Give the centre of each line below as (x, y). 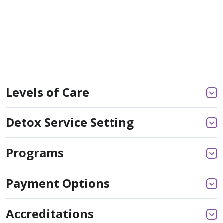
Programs (35, 153)
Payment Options (58, 183)
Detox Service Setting (70, 122)
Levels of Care (48, 92)
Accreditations (50, 213)
